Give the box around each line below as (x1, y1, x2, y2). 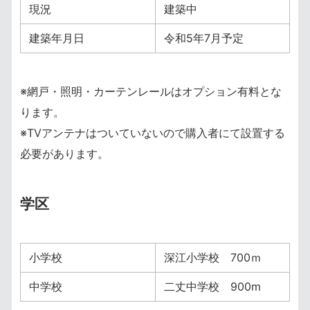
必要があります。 (20, 146, 109, 161)
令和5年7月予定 (164, 30, 244, 45)
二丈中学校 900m (164, 279, 261, 293)
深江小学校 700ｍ (164, 250, 262, 264)
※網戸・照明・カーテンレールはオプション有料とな (20, 84, 282, 98)
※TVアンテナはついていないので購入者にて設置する (20, 125, 285, 140)
